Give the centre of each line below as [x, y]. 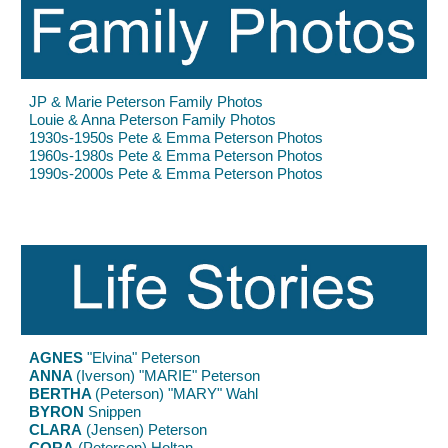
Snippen [113, 411]
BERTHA [62, 393]
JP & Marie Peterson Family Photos [146, 101]
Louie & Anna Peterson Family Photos [153, 119]
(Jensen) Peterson [145, 429]
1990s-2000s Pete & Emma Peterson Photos [176, 173]
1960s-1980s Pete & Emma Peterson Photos [176, 155]
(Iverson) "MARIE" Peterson [168, 375]
